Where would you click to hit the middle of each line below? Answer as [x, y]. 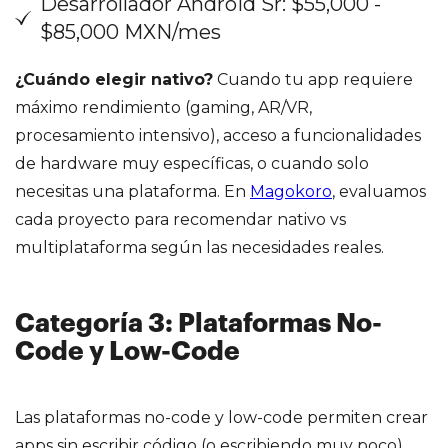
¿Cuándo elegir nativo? [114, 79]
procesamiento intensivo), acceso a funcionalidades [218, 135]
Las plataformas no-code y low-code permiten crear [221, 417]
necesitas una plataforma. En [132, 191]
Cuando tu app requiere [313, 79]
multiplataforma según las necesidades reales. [199, 247]
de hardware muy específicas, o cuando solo [192, 163]
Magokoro [291, 191]
